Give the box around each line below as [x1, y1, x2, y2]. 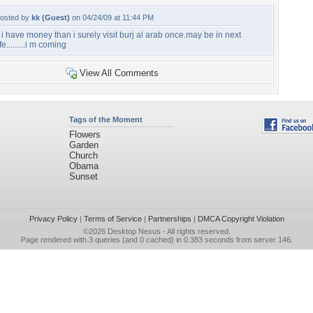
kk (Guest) [31, 13, 70, 22]
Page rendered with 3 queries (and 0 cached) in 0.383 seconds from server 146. [20, 235, 293, 244]
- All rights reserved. [160, 227, 231, 235]
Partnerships [147, 214, 191, 223]
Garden [68, 140, 99, 150]
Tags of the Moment [68, 115, 143, 124]
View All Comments [79, 68, 159, 78]
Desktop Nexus [107, 227, 161, 235]
